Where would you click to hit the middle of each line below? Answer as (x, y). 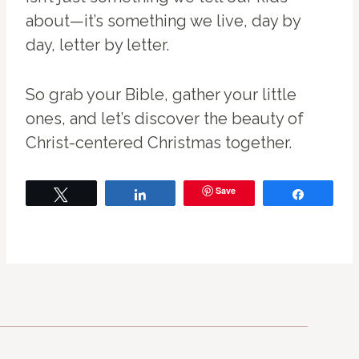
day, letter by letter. (97, 45)
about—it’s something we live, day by (163, 21)
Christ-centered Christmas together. (159, 143)
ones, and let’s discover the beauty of (165, 119)
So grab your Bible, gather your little (161, 95)
